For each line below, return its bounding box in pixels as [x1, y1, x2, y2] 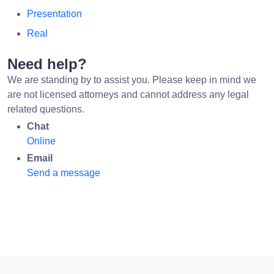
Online [27, 135, 56, 146]
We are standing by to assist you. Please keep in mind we [7, 74, 256, 85]
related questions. [7, 103, 84, 114]
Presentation [27, 8, 82, 19]
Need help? [7, 55, 87, 72]
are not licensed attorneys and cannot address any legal [7, 89, 249, 100]
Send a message [27, 167, 100, 178]
